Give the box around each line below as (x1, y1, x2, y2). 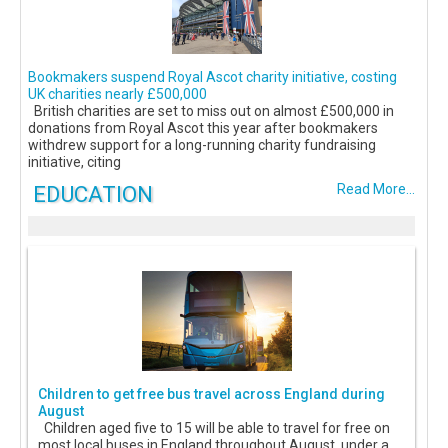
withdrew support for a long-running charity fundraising (28, 137, 376, 154)
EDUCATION (33, 181, 153, 208)
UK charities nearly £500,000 (28, 86, 207, 103)
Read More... (337, 181, 415, 198)
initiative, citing (28, 154, 121, 171)
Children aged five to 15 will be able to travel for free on (38, 420, 390, 437)
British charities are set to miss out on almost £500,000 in (28, 103, 394, 120)
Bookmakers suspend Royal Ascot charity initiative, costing (28, 69, 397, 86)
